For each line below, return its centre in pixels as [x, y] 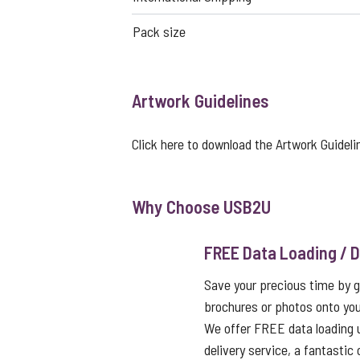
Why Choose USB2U [201, 207]
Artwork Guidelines [200, 100]
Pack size [159, 31]
